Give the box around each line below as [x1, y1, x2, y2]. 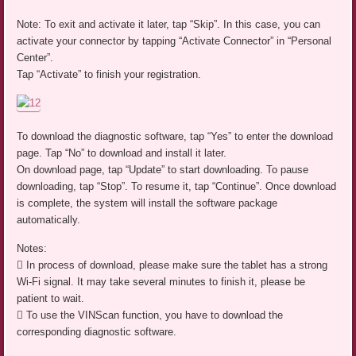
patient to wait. [17, 292, 85, 305]
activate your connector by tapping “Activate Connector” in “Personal [17, 34, 332, 47]
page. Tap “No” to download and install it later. [17, 147, 227, 160]
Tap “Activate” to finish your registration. [17, 68, 202, 80]
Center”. [17, 51, 54, 64]
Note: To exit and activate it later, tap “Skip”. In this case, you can [17, 17, 321, 30]
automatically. [17, 214, 81, 226]
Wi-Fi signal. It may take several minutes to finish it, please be [17, 276, 306, 288]
